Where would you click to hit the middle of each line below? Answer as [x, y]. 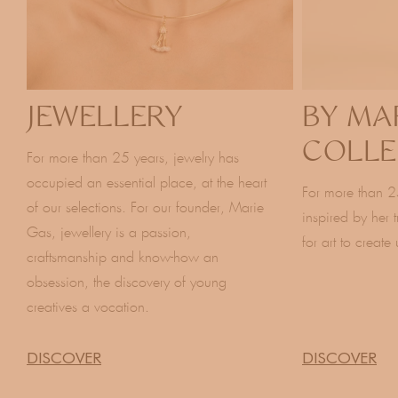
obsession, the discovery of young [127, 283]
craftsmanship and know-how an [123, 258]
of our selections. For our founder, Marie [145, 208]
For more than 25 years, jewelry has [133, 158]
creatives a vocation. [88, 307]
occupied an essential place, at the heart [147, 183]
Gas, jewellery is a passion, [109, 233]
